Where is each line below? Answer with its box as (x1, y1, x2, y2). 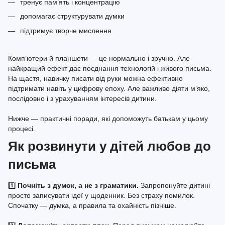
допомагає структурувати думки (20, 12, 125, 21)
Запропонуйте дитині (139, 181, 210, 189)
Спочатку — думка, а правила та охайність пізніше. (8, 201, 176, 209)
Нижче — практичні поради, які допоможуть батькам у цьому (8, 114, 208, 123)
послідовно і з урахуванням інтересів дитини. (8, 94, 157, 102)
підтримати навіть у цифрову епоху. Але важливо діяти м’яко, (8, 84, 210, 92)
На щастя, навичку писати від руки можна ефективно (8, 74, 183, 82)
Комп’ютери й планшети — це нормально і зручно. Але (8, 54, 190, 62)
